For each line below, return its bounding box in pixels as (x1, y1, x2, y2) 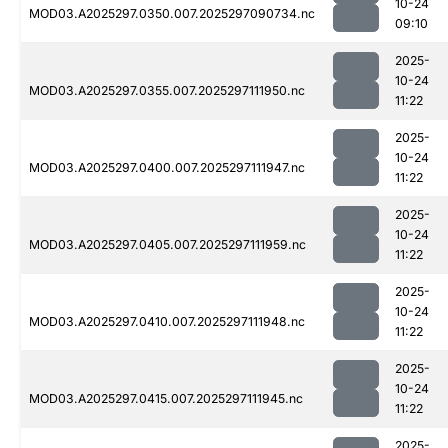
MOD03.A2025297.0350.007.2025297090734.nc (29, 6, 315, 22)
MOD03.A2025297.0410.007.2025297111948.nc (29, 314, 305, 330)
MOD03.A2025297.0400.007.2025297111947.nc (29, 160, 305, 176)
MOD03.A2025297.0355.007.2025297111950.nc (29, 83, 305, 99)
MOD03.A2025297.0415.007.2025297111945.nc (29, 391, 303, 407)
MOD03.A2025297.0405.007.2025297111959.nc (29, 237, 306, 253)
